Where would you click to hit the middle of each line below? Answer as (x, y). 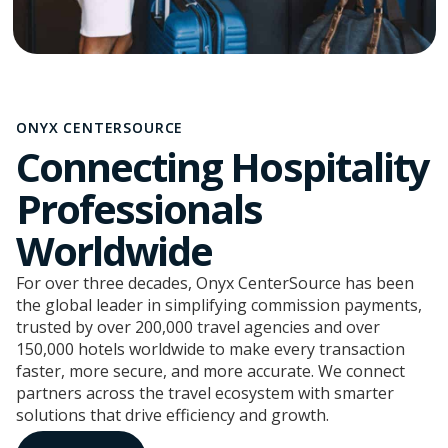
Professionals (139, 208)
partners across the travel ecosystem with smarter (205, 393)
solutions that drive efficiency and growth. (172, 415)
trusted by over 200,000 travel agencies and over (198, 327)
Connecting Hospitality (222, 166)
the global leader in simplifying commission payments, (219, 305)
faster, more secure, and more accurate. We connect (210, 371)
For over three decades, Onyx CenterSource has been (215, 283)
